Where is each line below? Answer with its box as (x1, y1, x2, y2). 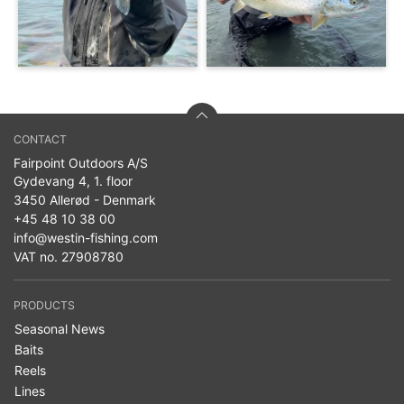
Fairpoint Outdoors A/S (14, 154, 148, 170)
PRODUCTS (14, 298, 75, 312)
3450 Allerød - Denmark (14, 191, 156, 207)
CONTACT (14, 132, 67, 146)
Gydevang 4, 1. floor (14, 172, 133, 188)
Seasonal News (14, 320, 105, 336)
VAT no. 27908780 (14, 248, 124, 264)
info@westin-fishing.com (14, 229, 158, 245)
